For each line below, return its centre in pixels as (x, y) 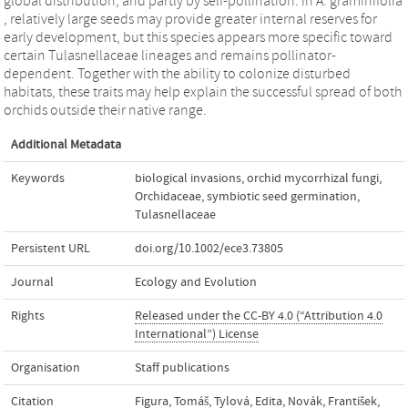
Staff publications (182, 368)
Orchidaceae (168, 197)
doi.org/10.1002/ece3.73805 (209, 249)
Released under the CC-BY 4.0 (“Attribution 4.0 (259, 316)
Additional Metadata (66, 145)
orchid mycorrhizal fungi (313, 178)
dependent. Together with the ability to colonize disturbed (177, 74)
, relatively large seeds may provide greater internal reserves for (190, 19)
